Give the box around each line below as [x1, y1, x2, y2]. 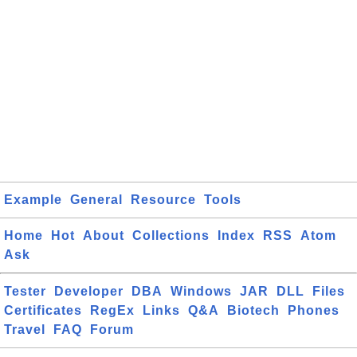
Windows [171, 284, 232, 298]
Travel [4, 323, 45, 336]
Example [4, 193, 62, 206]
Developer [54, 284, 124, 298]
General [70, 193, 123, 206]
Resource [131, 193, 196, 206]
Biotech [227, 304, 280, 317]
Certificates [4, 304, 82, 317]
